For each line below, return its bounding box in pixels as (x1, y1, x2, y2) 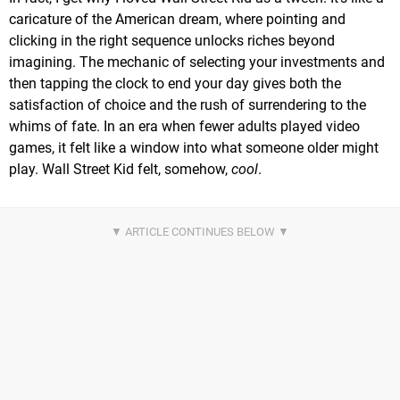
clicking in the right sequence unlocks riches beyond (9, 31, 335, 49)
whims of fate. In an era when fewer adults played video (9, 117, 360, 135)
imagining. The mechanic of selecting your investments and (9, 53, 385, 71)
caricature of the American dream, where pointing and (9, 10, 346, 28)
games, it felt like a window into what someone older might (9, 138, 379, 156)
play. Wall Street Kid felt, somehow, (9, 160, 231, 178)
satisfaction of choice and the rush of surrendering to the (9, 96, 366, 113)
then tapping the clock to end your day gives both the (9, 74, 341, 92)
